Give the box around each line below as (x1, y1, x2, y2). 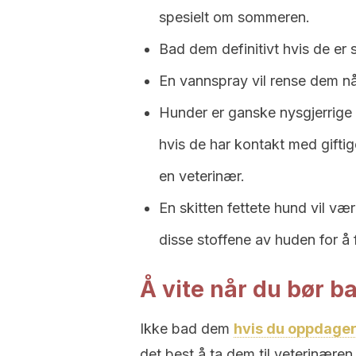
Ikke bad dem (140, 320, 234, 337)
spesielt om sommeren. (159, 9, 310, 25)
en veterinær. (159, 168, 245, 184)
